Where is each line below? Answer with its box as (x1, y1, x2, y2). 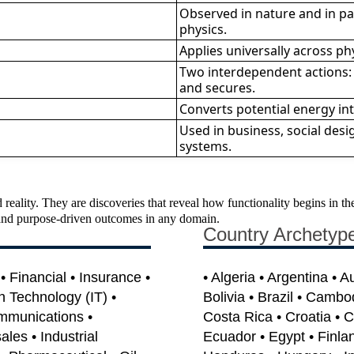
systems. (179, 137, 232, 155)
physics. (179, 20, 228, 38)
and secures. (179, 78, 256, 96)
